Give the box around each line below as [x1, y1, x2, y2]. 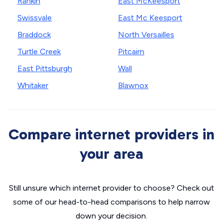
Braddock [17, 30, 51, 39]
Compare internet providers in [8, 125, 215, 143]
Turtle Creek [17, 47, 61, 56]
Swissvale [17, 13, 52, 22]
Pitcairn [118, 47, 144, 56]
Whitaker [17, 81, 48, 90]
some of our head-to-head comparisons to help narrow [13, 197, 210, 207]
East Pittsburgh [17, 64, 72, 73]
